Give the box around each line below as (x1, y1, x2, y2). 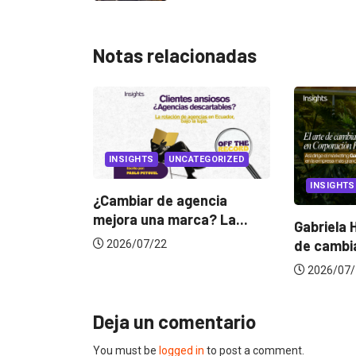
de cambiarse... (206, 236, 307, 254)
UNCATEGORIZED (79, 154, 157, 165)
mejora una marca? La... (4, 211, 160, 229)
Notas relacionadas (93, 43, 257, 67)
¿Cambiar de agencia (4, 192, 139, 210)
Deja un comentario (93, 309, 256, 333)
